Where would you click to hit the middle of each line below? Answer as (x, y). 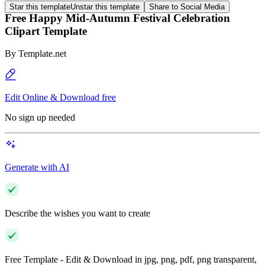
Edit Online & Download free (60, 98)
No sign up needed (40, 118)
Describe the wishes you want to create (77, 214)
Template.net (42, 54)
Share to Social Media (187, 7)
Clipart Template (46, 31)
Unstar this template (105, 7)
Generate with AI (37, 167)
